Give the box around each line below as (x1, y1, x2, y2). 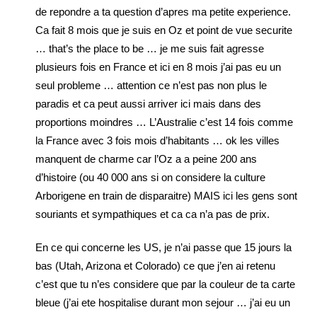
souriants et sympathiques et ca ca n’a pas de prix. (35, 208, 270, 220)
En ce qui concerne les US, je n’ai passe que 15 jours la (35, 241, 292, 253)
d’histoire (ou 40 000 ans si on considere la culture (35, 171, 265, 183)
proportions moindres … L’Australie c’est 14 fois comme (35, 116, 293, 128)
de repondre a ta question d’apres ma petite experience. (35, 6, 291, 18)
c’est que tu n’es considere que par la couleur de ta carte (35, 278, 295, 290)
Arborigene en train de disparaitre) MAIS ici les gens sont (35, 190, 297, 202)
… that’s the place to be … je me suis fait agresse (35, 42, 264, 54)
